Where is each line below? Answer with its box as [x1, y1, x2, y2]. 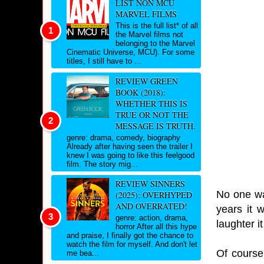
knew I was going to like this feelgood [67, 150, 194, 160]
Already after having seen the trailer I [67, 141, 193, 151]
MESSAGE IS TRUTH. [115, 120, 196, 131]
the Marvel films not [115, 30, 183, 39]
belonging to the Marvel [115, 39, 195, 48]
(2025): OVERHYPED [115, 189, 192, 201]
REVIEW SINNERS [115, 178, 185, 190]
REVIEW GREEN [115, 75, 178, 87]
